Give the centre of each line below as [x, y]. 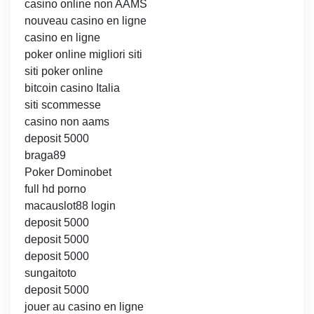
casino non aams [67, 122]
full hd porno [55, 189]
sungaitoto [50, 273]
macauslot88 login [70, 206]
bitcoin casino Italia [72, 88]
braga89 [45, 156]
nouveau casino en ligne [86, 21]
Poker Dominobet [68, 172]
